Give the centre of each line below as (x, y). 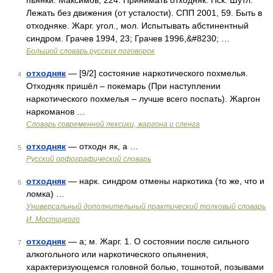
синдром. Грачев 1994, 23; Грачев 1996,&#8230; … (128, 38)
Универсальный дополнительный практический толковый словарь (146, 207)
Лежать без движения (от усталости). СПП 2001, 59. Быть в (144, 13)
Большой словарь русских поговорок (90, 51)
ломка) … (45, 194)
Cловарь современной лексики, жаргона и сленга (113, 124)
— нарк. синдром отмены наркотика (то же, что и (165, 181)
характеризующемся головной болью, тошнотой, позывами (145, 267)
